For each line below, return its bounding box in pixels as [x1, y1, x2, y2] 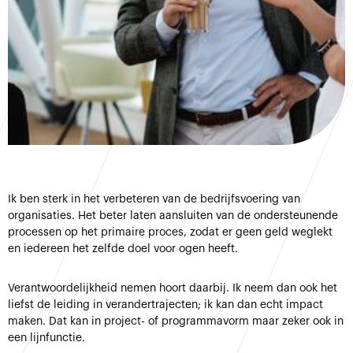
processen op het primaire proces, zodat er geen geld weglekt [8, 227, 333, 238]
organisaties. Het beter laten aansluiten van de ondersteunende [8, 210, 338, 221]
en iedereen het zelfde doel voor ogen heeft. [8, 243, 241, 255]
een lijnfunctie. [8, 333, 88, 344]
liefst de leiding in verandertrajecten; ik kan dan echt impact [8, 299, 323, 310]
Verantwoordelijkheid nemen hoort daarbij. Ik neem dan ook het [8, 283, 337, 294]
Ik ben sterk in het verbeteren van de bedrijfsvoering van [8, 194, 300, 205]
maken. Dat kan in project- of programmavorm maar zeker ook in [8, 316, 344, 327]
